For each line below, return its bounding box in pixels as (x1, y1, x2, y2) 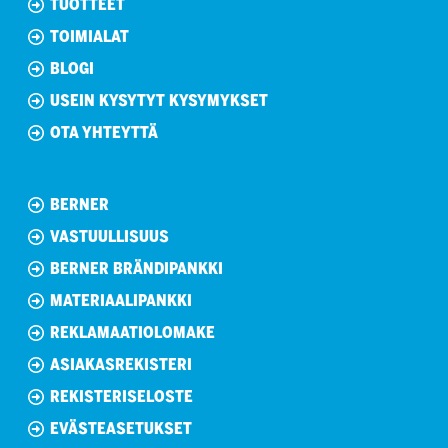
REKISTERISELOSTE (50, 387, 193, 407)
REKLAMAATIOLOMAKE (50, 323, 215, 343)
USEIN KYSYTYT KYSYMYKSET (50, 91, 268, 111)
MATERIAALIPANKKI (50, 291, 192, 311)
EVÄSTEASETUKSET (50, 419, 192, 439)
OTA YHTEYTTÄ (50, 123, 158, 143)
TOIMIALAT (50, 27, 129, 47)
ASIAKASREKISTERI (50, 355, 192, 375)
